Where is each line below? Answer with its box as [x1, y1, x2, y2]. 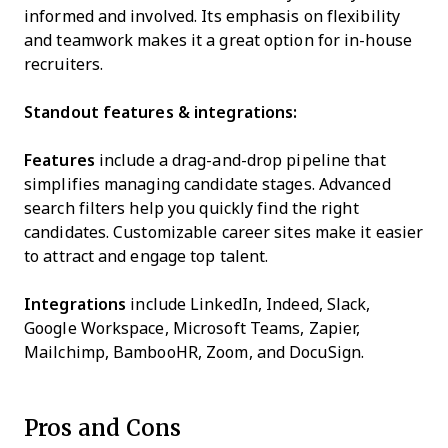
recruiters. [24, 56, 104, 73]
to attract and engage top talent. [24, 248, 269, 265]
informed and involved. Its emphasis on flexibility [24, 8, 401, 25]
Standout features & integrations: [24, 104, 298, 121]
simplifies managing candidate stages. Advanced [24, 176, 391, 193]
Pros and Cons [24, 411, 181, 444]
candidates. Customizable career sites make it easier [24, 224, 424, 241]
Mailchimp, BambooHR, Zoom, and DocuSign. [24, 344, 364, 361]
